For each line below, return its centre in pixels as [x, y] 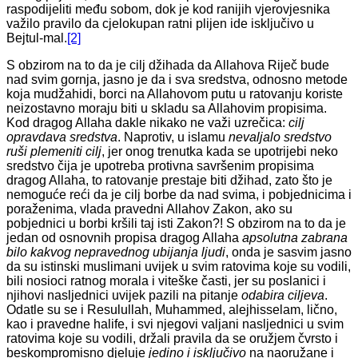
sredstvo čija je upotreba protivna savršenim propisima [160, 166]
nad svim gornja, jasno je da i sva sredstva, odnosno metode [177, 80]
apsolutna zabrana [295, 238]
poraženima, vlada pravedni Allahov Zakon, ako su [149, 209]
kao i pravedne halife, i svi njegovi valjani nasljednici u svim [175, 324]
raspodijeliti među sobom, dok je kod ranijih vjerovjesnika [168, 10]
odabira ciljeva [283, 296]
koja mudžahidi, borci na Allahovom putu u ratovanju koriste [175, 94]
